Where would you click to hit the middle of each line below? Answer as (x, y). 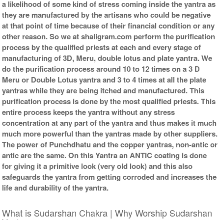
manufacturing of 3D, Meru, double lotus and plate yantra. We (107, 58)
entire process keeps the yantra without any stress (89, 112)
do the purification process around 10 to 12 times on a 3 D (101, 69)
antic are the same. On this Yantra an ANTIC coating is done (105, 155)
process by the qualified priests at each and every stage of (102, 47)
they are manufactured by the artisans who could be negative (107, 14)
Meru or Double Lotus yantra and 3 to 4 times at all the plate (104, 79)
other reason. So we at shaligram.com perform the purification (109, 36)
